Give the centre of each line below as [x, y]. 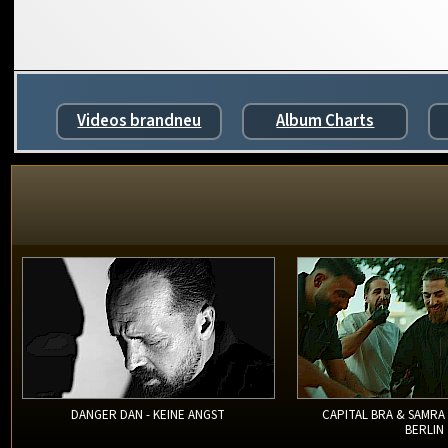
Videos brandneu [139, 120]
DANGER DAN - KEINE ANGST [148, 415]
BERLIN [424, 430]
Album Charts [325, 120]
